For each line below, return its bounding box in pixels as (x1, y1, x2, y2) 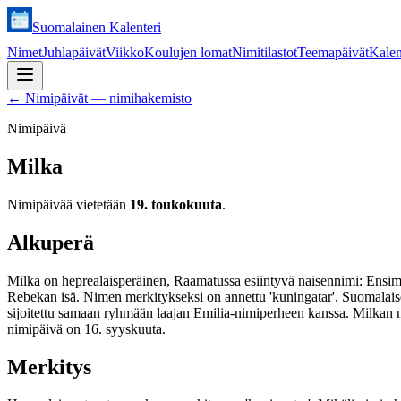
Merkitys (7, 354, 91, 379)
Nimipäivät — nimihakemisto (25, 90, 192, 106)
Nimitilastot (232, 45, 297, 60)
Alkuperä (7, 230, 94, 254)
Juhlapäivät (42, 45, 106, 60)
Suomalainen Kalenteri (32, 20, 161, 35)
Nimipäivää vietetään (7, 196, 130, 212)
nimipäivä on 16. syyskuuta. (7, 320, 166, 337)
